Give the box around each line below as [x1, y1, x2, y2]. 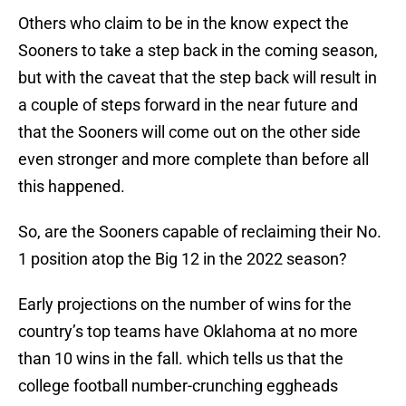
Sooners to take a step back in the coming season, [18, 41, 378, 61]
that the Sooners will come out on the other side [18, 122, 361, 142]
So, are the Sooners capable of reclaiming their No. [18, 222, 382, 242]
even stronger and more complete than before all [18, 150, 369, 169]
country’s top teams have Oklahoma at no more [18, 322, 358, 342]
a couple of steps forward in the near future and [18, 95, 358, 115]
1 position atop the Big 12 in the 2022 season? [18, 249, 347, 269]
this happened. [18, 177, 125, 197]
